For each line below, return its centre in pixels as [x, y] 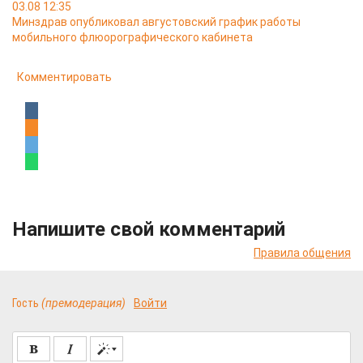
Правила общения [302, 253]
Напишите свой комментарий [149, 229]
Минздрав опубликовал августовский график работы [156, 22]
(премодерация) [83, 303]
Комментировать [64, 77]
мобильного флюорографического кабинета [132, 37]
